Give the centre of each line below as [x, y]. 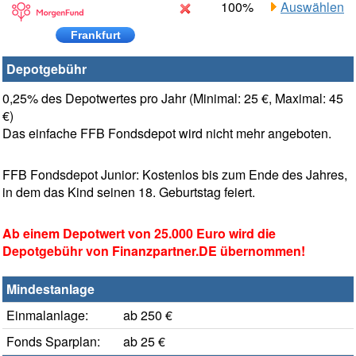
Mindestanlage [50, 289]
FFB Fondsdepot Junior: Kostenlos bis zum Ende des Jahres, [175, 175]
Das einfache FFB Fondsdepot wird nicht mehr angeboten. [167, 133]
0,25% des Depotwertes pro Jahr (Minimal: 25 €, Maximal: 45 [173, 99]
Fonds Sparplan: [53, 342]
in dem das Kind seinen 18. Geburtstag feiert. [129, 192]
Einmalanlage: [47, 315]
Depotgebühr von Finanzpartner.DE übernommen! [154, 251]
